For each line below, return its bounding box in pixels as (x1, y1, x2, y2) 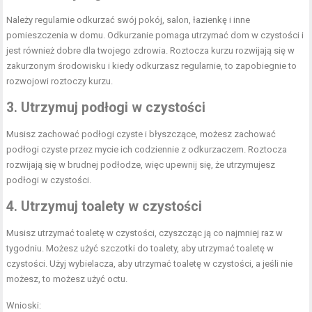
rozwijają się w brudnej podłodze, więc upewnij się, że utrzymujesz (6, 159, 276, 170)
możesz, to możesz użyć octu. (6, 273, 128, 284)
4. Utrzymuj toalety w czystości (6, 198, 203, 214)
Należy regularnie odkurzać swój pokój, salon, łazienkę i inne (6, 14, 251, 25)
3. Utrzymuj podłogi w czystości (6, 99, 206, 116)
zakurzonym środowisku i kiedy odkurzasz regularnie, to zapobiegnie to (6, 60, 297, 71)
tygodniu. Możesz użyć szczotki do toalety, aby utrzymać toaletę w (6, 242, 274, 253)
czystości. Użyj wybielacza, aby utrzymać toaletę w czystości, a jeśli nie (6, 258, 293, 269)
